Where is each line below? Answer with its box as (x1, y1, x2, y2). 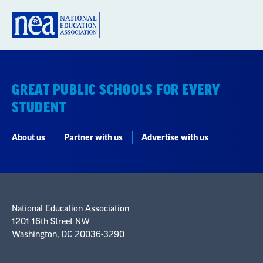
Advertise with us (141, 134, 208, 143)
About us (12, 134, 45, 143)
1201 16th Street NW (12, 218, 90, 227)
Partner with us (64, 134, 123, 143)
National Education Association (12, 205, 129, 214)
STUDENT (12, 100, 66, 115)
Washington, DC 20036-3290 (12, 231, 124, 240)
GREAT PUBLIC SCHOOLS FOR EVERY (12, 83, 221, 97)
